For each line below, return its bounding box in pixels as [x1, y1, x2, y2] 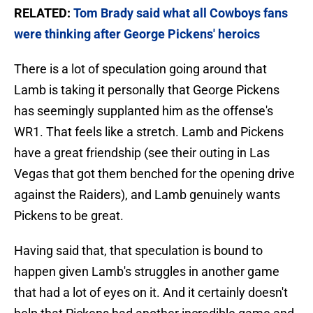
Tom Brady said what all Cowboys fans [73, 6, 288, 21]
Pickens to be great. [14, 208, 124, 224]
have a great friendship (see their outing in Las [14, 145, 270, 161]
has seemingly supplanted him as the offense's [14, 103, 273, 119]
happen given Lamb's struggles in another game [14, 264, 279, 279]
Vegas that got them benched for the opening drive [14, 166, 295, 182]
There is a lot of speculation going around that [14, 61, 267, 77]
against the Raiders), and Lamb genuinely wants [14, 187, 280, 203]
